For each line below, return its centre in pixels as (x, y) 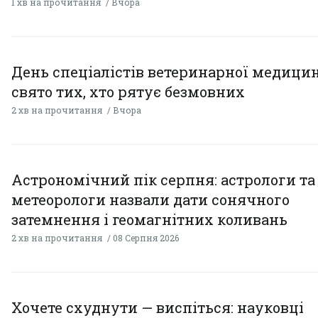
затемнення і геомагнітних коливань (149, 220)
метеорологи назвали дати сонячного (150, 200)
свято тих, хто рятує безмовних (128, 92)
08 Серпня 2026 (146, 238)
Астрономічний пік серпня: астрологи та (163, 180)
